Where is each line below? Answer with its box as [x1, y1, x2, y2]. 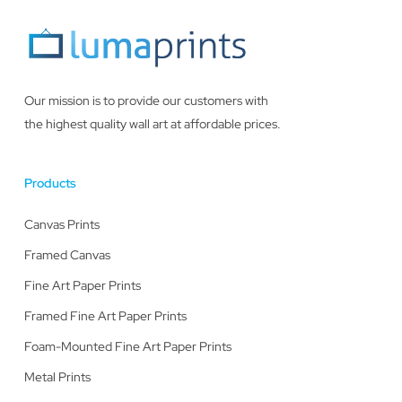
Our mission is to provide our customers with [23, 92, 268, 109]
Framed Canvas [23, 247, 110, 263]
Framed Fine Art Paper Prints [23, 308, 187, 324]
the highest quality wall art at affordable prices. [23, 116, 281, 132]
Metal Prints [23, 369, 91, 385]
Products [23, 175, 76, 191]
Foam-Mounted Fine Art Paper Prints [23, 338, 232, 354]
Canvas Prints [23, 216, 100, 232]
